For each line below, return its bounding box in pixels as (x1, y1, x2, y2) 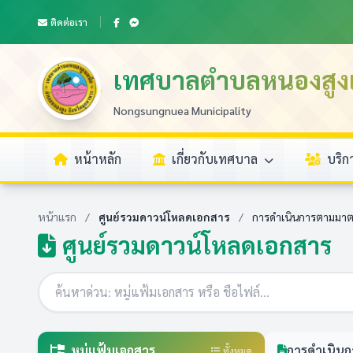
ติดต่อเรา (50, 16, 87, 28)
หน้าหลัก (74, 150, 121, 167)
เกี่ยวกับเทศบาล (172, 150, 261, 167)
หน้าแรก (38, 210, 76, 224)
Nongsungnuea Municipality (113, 102, 251, 117)
